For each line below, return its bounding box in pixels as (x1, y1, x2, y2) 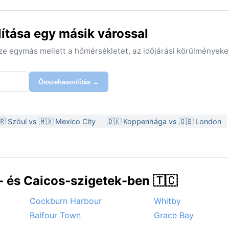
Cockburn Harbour (30, 196, 102, 207)
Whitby (154, 196, 181, 207)
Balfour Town (30, 210, 81, 221)
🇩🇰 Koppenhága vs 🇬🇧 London (107, 117, 221, 126)
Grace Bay (154, 210, 194, 221)
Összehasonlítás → (38, 78, 99, 86)
